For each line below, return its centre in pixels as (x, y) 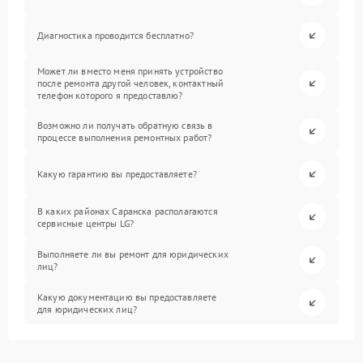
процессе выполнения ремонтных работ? (125, 137)
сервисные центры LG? (86, 223)
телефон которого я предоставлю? (110, 95)
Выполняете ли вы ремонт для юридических (133, 254)
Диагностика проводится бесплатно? (115, 35)
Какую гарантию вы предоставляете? (117, 174)
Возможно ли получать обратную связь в (125, 125)
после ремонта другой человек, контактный (130, 83)
